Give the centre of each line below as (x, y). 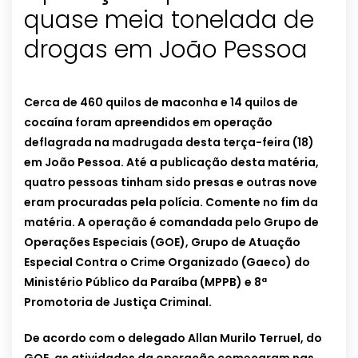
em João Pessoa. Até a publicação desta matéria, (171, 163)
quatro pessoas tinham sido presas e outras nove (171, 183)
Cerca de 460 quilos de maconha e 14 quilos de (161, 103)
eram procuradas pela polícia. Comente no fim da (171, 203)
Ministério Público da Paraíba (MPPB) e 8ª (145, 282)
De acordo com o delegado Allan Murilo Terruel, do (173, 338)
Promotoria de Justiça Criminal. (118, 302)
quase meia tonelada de (169, 20)
